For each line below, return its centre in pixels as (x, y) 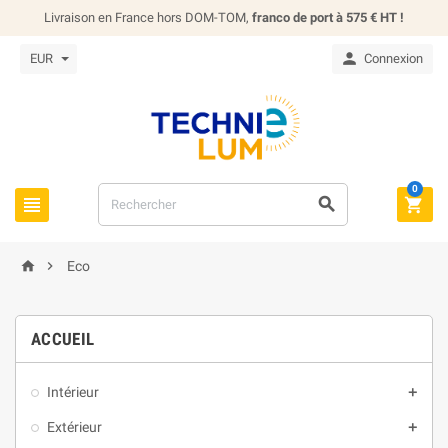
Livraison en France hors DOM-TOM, (148, 17)
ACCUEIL (63, 339)
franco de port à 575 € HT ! (328, 17)
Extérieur (74, 427)
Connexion (393, 58)
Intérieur (73, 392)
